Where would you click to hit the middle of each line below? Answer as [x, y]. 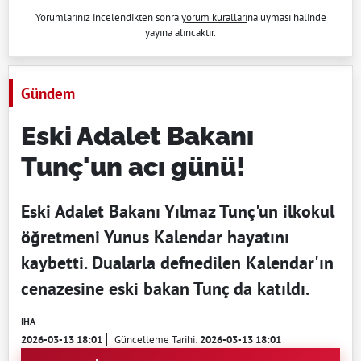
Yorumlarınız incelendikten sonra [108, 17]
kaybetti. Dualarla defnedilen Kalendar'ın [177, 262]
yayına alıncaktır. [180, 32]
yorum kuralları [214, 17]
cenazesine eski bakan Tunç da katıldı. [165, 288]
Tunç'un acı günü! [133, 166]
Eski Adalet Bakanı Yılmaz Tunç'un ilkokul [178, 211]
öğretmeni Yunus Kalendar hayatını [155, 237]
